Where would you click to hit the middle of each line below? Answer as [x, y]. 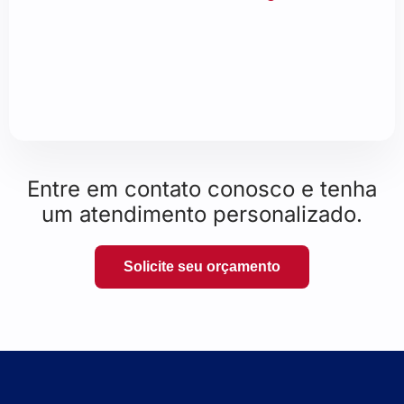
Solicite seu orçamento [202, 266]
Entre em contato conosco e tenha [202, 188]
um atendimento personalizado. [202, 214]
